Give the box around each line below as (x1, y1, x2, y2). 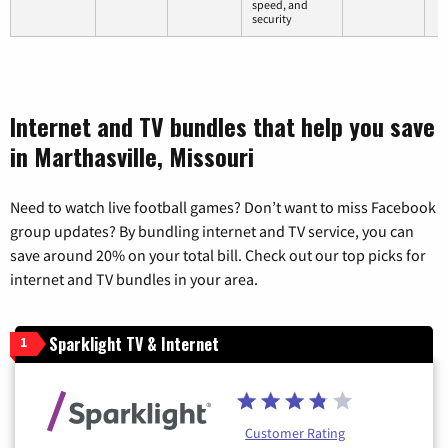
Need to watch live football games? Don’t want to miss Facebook (10, 196, 436, 217)
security (252, 10, 292, 26)
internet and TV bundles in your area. (10, 268, 258, 289)
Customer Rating (245, 423, 345, 442)
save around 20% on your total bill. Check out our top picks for (10, 244, 426, 265)
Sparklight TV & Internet (49, 331, 219, 356)
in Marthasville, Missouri (10, 137, 254, 174)
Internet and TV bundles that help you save (10, 107, 435, 144)
